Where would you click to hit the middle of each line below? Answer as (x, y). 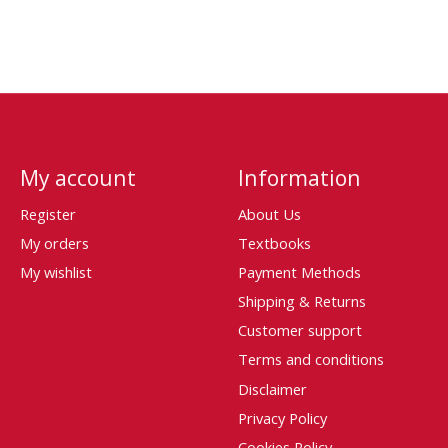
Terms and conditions (310, 359)
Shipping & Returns (301, 301)
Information (299, 178)
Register (47, 213)
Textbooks (274, 242)
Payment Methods (299, 271)
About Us (269, 213)
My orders (54, 242)
